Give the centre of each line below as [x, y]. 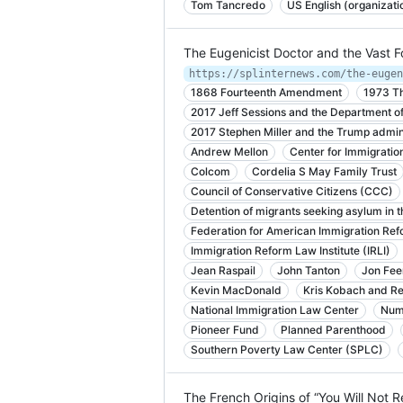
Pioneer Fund [225, 330]
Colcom [210, 171]
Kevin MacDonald [236, 290]
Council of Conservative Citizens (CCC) [292, 191]
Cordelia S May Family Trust [324, 171]
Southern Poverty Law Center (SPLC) [287, 349]
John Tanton [309, 270]
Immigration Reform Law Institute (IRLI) [291, 251]
